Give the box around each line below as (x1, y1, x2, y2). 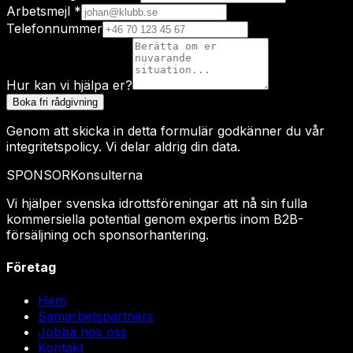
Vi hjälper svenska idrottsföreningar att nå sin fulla (6, 195, 307, 212)
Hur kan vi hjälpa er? (6, 77, 132, 94)
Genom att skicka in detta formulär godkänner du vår (6, 123, 325, 139)
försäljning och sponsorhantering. (6, 227, 209, 243)
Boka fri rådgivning (13, 96, 98, 109)
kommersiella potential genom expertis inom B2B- (6, 211, 303, 228)
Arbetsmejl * (6, 3, 81, 20)
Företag (6, 259, 56, 276)
